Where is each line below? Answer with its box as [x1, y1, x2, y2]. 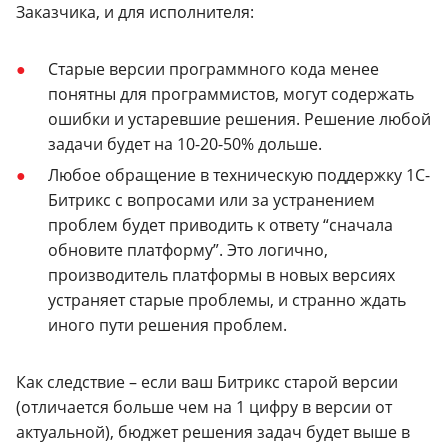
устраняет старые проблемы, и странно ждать [48, 289, 406, 312]
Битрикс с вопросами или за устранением [48, 189, 375, 212]
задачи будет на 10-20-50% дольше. [48, 132, 322, 155]
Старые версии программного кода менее [48, 57, 379, 80]
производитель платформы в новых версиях [48, 264, 395, 287]
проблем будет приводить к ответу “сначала [48, 214, 393, 237]
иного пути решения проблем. [48, 314, 287, 337]
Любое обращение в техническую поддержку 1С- [48, 164, 430, 187]
